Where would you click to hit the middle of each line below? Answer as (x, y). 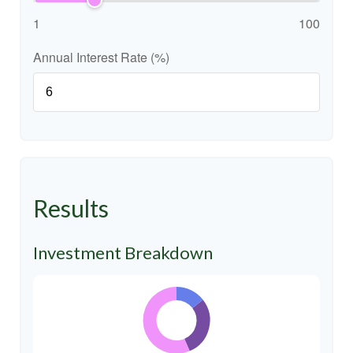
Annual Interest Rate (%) (101, 57)
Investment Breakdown (123, 253)
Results (71, 208)
